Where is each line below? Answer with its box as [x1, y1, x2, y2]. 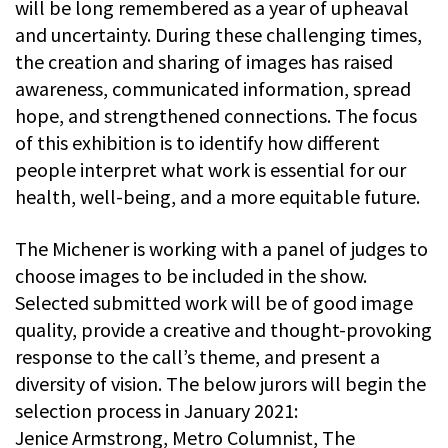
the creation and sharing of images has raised [15, 48, 393, 74]
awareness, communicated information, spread [15, 75, 411, 101]
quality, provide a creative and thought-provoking [15, 316, 432, 342]
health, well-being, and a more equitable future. [15, 183, 420, 209]
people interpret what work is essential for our [15, 156, 406, 182]
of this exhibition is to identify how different [15, 129, 380, 155]
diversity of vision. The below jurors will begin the [15, 370, 426, 396]
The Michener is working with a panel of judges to [15, 235, 428, 261]
